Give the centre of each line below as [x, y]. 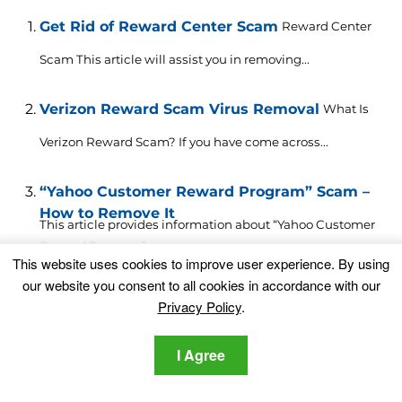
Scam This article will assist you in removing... [174, 60]
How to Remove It [107, 214]
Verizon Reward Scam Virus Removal [179, 109]
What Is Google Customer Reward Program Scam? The [202, 329]
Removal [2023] [97, 318]
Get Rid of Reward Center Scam [158, 27]
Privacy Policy [199, 306]
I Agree [201, 355]
